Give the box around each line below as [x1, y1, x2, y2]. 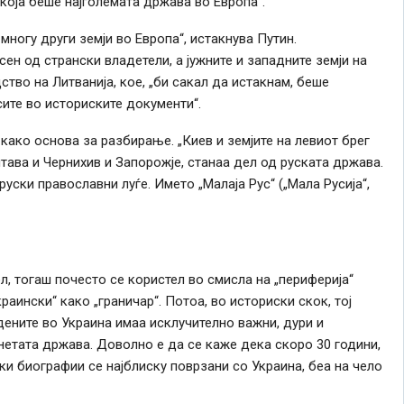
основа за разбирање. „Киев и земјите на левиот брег [30, 132, 370, 149]
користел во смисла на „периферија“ [124, 271, 353, 288]
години [334, 335, 378, 353]
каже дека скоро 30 [201, 335, 335, 353]
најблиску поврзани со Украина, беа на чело [102, 357, 382, 374]
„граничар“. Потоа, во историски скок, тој [89, 292, 352, 309]
